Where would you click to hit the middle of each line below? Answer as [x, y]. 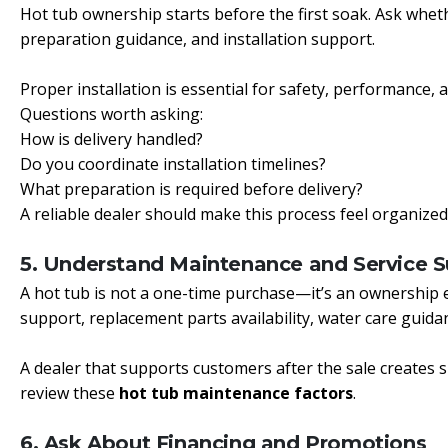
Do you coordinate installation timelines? [173, 164]
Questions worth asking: [111, 114]
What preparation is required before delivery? [191, 189]
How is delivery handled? [111, 139]
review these [69, 393]
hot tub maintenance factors [236, 393]
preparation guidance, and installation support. [197, 39]
